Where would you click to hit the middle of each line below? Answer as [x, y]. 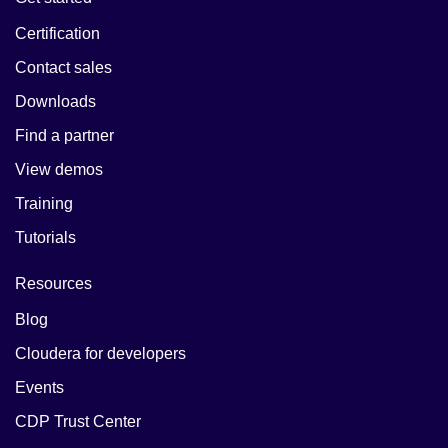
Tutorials [45, 238]
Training [44, 204]
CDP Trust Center [78, 422]
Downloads [55, 102]
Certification [57, 34]
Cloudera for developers [100, 354]
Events [39, 388]
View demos [59, 170]
